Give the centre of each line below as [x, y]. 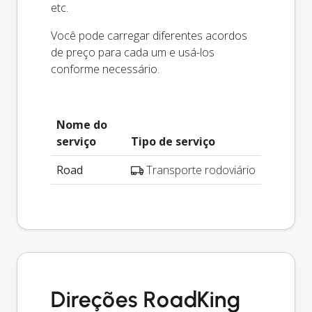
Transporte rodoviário [200, 170]
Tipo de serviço [173, 141]
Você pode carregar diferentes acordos [149, 35]
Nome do [82, 124]
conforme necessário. [105, 69]
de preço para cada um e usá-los [133, 52]
